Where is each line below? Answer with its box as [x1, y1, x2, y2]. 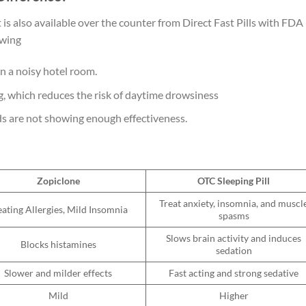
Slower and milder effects [4, 267, 112, 279]
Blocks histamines [20, 238, 96, 251]
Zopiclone [36, 175, 80, 187]
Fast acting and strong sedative [169, 267, 298, 279]
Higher [219, 290, 249, 302]
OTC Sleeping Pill [197, 175, 270, 187]
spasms [218, 210, 249, 222]
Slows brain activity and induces [166, 232, 301, 245]
